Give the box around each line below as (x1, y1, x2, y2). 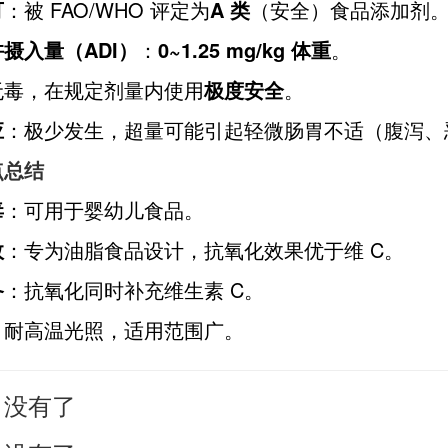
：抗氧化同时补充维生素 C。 (4, 275, 264, 304)
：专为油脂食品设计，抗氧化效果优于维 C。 (4, 235, 404, 264)
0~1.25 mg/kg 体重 (158, 35, 331, 64)
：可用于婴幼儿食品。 (4, 195, 204, 224)
